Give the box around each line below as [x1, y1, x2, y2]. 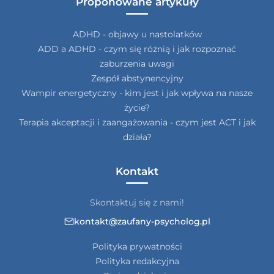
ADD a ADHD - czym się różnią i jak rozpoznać [38, 43, 236, 54]
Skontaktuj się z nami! [90, 196, 184, 208]
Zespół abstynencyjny [91, 72, 183, 84]
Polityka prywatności [92, 240, 182, 252]
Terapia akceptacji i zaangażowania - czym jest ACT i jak [18, 116, 256, 128]
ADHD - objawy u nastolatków [72, 28, 202, 40]
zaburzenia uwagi [100, 57, 174, 69]
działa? [122, 131, 152, 143]
